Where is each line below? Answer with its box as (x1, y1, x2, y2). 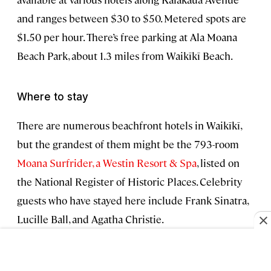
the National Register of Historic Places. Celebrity (17, 175, 242, 189)
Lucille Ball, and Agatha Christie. (17, 212, 164, 226)
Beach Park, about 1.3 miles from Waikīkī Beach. (17, 49, 233, 63)
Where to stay (17, 91, 88, 103)
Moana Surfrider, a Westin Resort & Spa (17, 156, 197, 170)
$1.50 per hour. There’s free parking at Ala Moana (17, 30, 237, 44)
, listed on (197, 156, 240, 170)
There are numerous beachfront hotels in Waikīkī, (17, 119, 241, 132)
